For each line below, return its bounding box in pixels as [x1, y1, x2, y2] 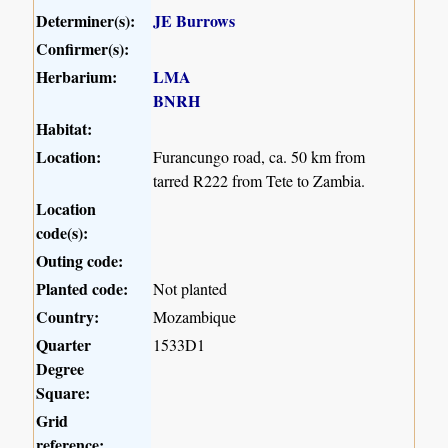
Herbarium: [36, 65, 118, 89]
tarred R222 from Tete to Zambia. [153, 170, 366, 192]
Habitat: [36, 117, 93, 141]
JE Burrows [153, 9, 236, 33]
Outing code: [36, 249, 124, 273]
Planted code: [36, 277, 129, 301]
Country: [36, 305, 100, 329]
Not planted [153, 278, 228, 300]
